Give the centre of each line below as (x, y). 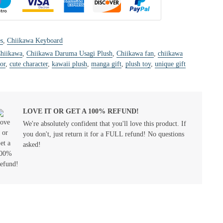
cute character (29, 64)
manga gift (106, 64)
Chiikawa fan (135, 54)
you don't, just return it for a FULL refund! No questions (104, 134)
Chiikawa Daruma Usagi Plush (69, 54)
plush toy (138, 64)
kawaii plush (69, 64)
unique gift (170, 64)
